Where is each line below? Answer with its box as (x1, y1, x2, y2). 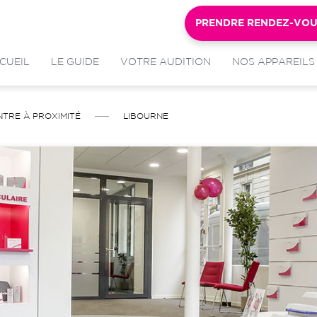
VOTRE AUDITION (120, 58, 211, 67)
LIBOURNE (123, 112, 168, 120)
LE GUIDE (51, 58, 99, 67)
